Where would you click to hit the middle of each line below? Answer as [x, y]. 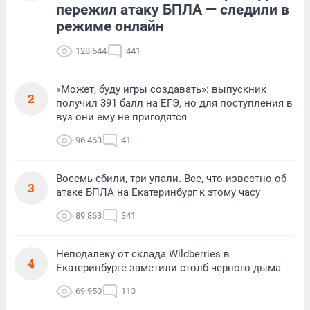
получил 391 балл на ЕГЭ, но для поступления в [174, 103]
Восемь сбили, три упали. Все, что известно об [171, 179]
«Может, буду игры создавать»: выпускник [161, 90]
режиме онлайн [110, 27]
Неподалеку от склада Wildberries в [143, 254]
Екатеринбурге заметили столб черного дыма [168, 268]
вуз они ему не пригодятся [121, 117]
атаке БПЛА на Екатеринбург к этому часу [158, 193]
